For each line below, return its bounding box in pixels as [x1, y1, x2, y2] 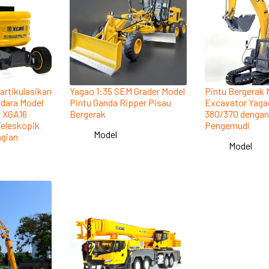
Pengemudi [205, 119, 250, 131]
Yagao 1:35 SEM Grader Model [69, 85, 185, 97]
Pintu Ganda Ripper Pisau [69, 96, 171, 108]
